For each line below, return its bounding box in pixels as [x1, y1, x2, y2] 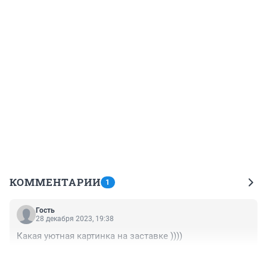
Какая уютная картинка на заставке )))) [17, 231, 182, 242]
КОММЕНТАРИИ [10, 175, 101, 190]
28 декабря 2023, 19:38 [36, 215, 114, 223]
